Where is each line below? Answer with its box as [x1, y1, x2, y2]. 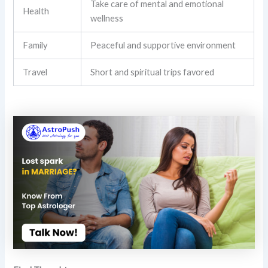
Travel [23, 66, 48, 77]
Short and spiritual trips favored [90, 66, 215, 77]
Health [23, 5, 50, 16]
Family [23, 39, 48, 50]
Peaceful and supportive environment [90, 39, 236, 50]
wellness [90, 13, 124, 23]
